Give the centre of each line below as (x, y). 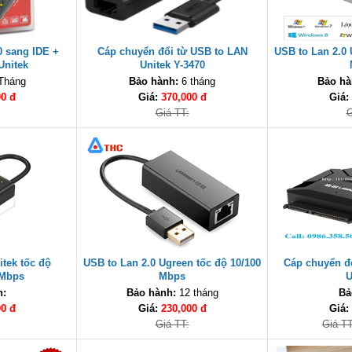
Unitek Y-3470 (172, 65)
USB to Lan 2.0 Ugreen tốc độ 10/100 (172, 263)
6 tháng (197, 81)
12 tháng (197, 293)
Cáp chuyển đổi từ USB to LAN (172, 51)
